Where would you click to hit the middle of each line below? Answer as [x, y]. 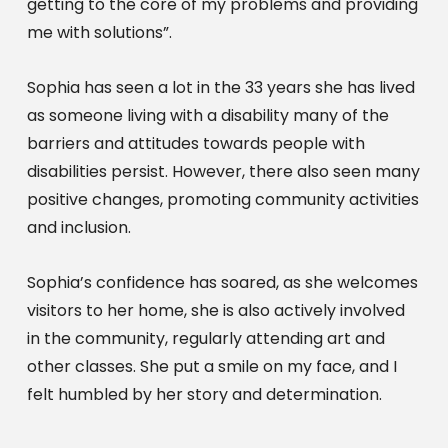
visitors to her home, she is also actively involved [215, 310]
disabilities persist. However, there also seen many [223, 171]
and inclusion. [78, 227]
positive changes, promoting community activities [222, 199]
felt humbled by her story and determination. [204, 394]
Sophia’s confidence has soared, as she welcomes [222, 282]
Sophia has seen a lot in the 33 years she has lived [220, 87]
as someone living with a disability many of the [207, 115]
